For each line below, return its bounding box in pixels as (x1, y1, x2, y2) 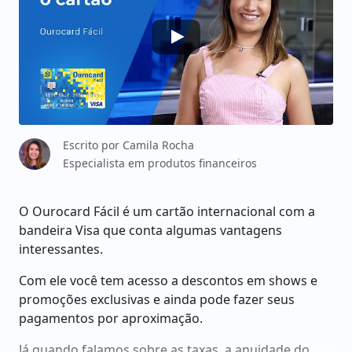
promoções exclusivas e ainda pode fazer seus (19, 291, 295, 308)
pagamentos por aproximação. (19, 310, 203, 327)
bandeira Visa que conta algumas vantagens (19, 222, 282, 239)
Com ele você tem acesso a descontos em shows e (19, 272, 317, 289)
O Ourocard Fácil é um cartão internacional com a (19, 203, 315, 220)
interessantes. (19, 240, 106, 258)
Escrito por (63, 137, 123, 152)
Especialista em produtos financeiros (63, 156, 257, 170)
